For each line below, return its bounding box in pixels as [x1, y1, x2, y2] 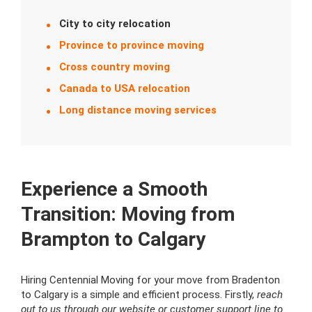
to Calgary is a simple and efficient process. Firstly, [21, 288, 257, 302]
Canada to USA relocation [59, 82, 190, 95]
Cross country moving [59, 61, 170, 74]
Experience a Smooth [21, 178, 208, 201]
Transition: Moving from [21, 203, 235, 226]
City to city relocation [59, 17, 171, 31]
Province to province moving [59, 39, 204, 52]
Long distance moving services [59, 104, 217, 117]
